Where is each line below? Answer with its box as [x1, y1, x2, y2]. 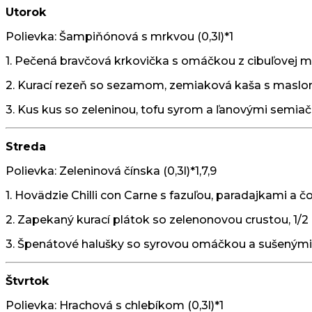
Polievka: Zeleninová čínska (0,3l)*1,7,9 [6, 164, 217, 178]
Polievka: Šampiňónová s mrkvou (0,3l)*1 [6, 29, 233, 43]
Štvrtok [6, 274, 49, 288]
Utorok [6, 5, 46, 19]
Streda [6, 139, 46, 153]
